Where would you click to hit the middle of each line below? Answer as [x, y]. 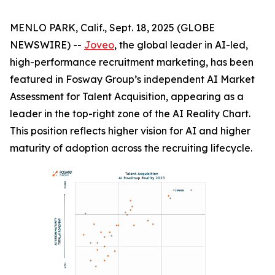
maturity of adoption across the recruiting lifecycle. [131, 148]
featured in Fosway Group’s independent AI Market [132, 79]
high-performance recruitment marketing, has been [132, 62]
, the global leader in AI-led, [181, 45]
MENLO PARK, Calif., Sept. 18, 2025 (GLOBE [112, 28]
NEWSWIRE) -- [47, 45]
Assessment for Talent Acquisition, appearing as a [127, 96]
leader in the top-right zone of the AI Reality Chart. [130, 114]
